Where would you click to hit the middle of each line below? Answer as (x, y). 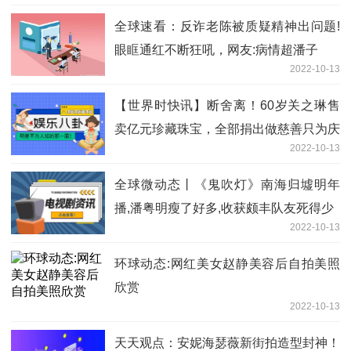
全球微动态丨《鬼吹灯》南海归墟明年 (227, 185)
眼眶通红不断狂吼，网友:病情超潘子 (216, 50)
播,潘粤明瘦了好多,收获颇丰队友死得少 (224, 208)
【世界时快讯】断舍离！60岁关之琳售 (227, 106)
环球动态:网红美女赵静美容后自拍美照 (227, 264)
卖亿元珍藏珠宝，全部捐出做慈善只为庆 (227, 129)
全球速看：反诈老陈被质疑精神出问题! (227, 27)
